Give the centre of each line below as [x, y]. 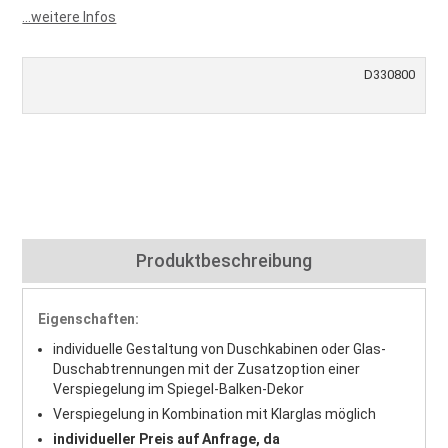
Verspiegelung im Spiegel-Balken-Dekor [179, 389]
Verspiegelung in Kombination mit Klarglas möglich [215, 414]
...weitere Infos [69, 17]
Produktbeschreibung [224, 260]
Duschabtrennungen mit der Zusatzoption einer [207, 369]
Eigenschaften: [89, 319]
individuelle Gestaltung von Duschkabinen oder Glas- [220, 349]
